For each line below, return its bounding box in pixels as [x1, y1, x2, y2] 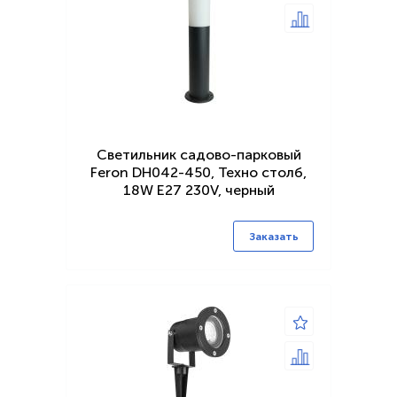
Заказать [248, 230, 299, 244]
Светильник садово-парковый [96, 146, 301, 164]
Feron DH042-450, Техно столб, [90, 164, 307, 182]
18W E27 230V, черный [122, 182, 275, 199]
